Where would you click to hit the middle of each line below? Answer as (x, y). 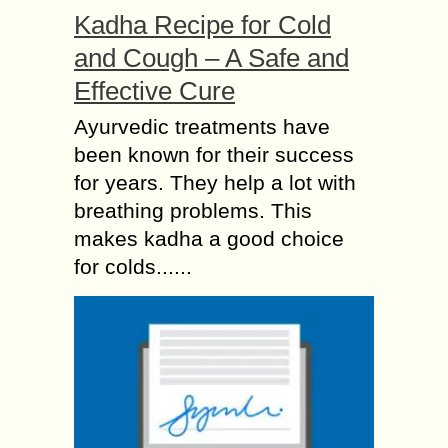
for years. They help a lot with (215, 183)
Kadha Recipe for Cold (202, 25)
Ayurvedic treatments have (202, 127)
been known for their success (214, 155)
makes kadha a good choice (209, 239)
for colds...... (133, 267)
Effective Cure (154, 91)
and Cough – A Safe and (211, 58)
